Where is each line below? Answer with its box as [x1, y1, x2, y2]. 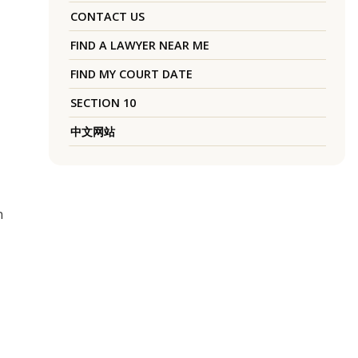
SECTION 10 [70, 95, 136, 111]
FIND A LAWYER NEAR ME [70, 38, 209, 54]
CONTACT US [70, 9, 145, 25]
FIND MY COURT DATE [70, 66, 193, 82]
